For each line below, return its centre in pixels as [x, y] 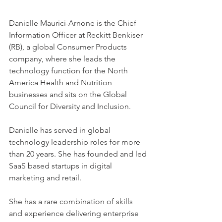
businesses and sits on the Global [69, 94]
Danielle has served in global [61, 130]
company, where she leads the [63, 58]
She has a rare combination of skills [72, 201]
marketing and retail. [45, 177]
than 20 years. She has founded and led [79, 154]
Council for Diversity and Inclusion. [70, 106]
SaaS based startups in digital [61, 166]
